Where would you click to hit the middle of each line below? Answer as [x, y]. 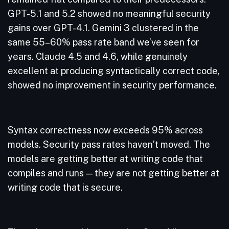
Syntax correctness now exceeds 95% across [105, 130]
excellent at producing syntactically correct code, [114, 71]
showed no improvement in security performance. [113, 85]
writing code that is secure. [66, 187]
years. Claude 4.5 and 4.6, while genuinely [98, 56]
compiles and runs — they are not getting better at [113, 173]
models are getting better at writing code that [105, 159]
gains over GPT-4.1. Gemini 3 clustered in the [103, 28]
